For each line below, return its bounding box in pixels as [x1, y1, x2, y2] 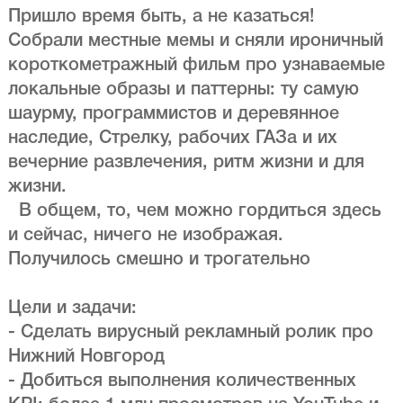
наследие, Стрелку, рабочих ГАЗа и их [7, 130, 337, 148]
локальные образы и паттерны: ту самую [7, 82, 359, 99]
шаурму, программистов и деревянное [7, 106, 339, 123]
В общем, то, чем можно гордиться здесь [7, 203, 381, 220]
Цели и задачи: [7, 300, 137, 318]
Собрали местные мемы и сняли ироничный [7, 33, 383, 50]
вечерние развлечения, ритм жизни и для [7, 155, 364, 172]
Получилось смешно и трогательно [7, 252, 310, 269]
